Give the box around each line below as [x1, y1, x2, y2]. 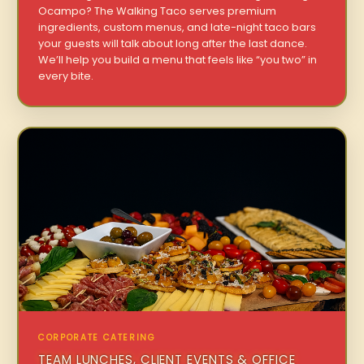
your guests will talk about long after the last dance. [38, 36, 308, 50]
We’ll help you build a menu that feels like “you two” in [38, 52, 318, 67]
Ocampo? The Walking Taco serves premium [38, 3, 277, 18]
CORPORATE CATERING [38, 331, 156, 344]
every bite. [38, 68, 94, 83]
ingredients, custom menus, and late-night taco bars [38, 19, 317, 34]
